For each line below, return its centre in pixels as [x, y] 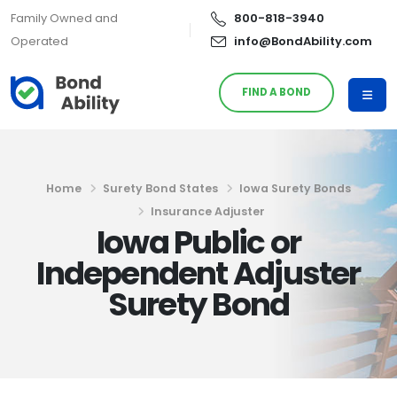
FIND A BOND [277, 92]
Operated [39, 41]
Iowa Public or [198, 242]
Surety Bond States [160, 188]
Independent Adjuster [198, 273]
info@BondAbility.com [303, 41]
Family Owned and [64, 18]
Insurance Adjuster [207, 211]
